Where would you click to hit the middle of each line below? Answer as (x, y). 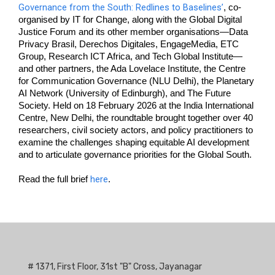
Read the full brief (54, 179)
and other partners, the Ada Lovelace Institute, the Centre (132, 69)
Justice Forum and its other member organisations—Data (133, 32)
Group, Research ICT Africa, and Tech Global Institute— (130, 56)
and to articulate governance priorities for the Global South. (136, 155)
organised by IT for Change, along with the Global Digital (130, 20)
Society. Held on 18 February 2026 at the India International (136, 106)
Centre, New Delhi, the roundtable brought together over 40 (136, 118)
